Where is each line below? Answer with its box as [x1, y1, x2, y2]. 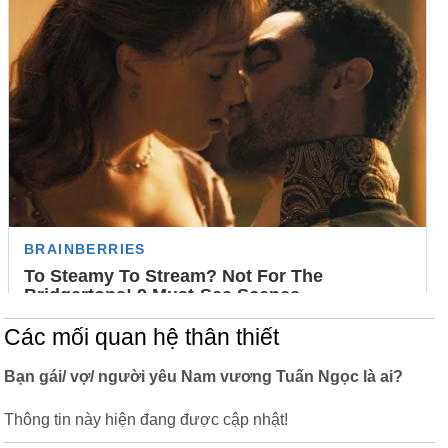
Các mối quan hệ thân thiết [4, 325, 279, 350]
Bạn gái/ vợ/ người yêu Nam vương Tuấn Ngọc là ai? [4, 368, 403, 385]
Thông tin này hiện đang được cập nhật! [4, 411, 288, 428]
